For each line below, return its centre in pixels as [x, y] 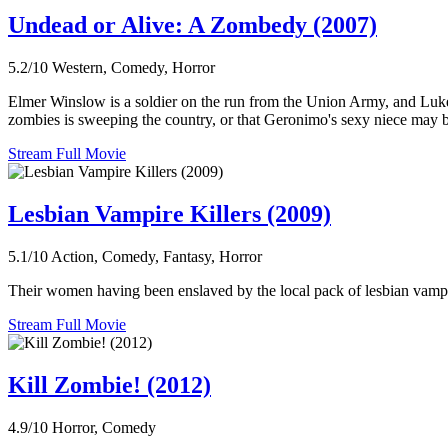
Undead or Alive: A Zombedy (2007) [192, 25]
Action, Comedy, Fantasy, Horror [156, 256]
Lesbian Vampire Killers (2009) [169, 213]
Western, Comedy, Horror [133, 68]
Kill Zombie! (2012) [109, 384]
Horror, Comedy [104, 427]
